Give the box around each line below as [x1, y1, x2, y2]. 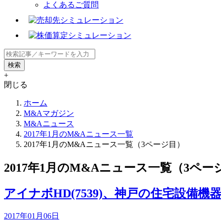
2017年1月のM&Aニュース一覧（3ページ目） [24, 140, 184, 148]
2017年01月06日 [4, 211, 59, 220]
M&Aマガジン [24, 109, 74, 117]
